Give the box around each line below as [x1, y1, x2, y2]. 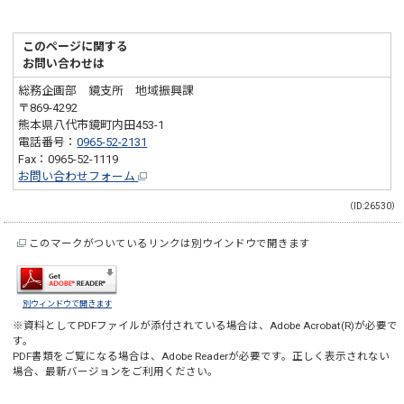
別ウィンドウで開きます [22, 298, 112, 308]
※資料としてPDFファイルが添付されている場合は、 [13, 318, 271, 332]
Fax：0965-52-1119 [18, 151, 119, 166]
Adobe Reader [161, 349, 229, 363]
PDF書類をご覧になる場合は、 [13, 349, 162, 363]
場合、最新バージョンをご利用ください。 [13, 364, 219, 378]
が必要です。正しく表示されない [228, 349, 390, 363]
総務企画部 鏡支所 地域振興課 [18, 83, 195, 97]
